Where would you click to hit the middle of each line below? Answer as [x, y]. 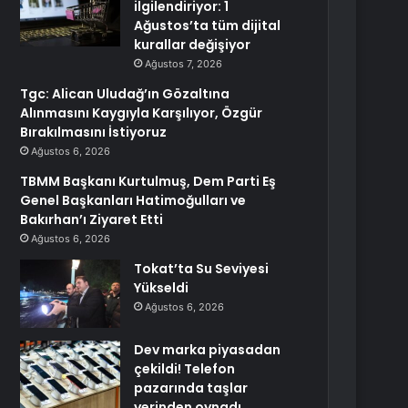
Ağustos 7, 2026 [184, 64]
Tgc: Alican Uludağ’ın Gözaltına [125, 94]
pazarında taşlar [191, 388]
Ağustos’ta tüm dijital [208, 25]
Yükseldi [162, 288]
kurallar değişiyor [193, 45]
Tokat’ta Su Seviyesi [202, 269]
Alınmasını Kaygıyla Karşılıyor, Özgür [142, 113]
